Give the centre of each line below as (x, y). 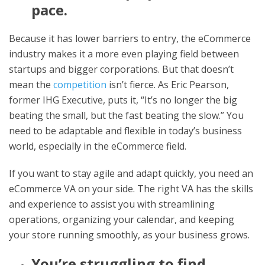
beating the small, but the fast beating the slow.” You (126, 115)
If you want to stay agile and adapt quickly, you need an (131, 173)
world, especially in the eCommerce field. (98, 146)
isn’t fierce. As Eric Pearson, (168, 84)
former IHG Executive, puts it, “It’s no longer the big (123, 100)
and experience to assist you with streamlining (112, 204)
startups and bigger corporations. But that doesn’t (121, 69)
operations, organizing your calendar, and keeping (122, 219)
